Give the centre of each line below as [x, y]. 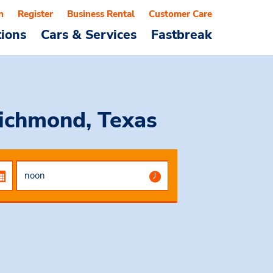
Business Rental [101, 14]
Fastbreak [182, 35]
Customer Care [180, 14]
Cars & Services [89, 35]
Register [35, 14]
